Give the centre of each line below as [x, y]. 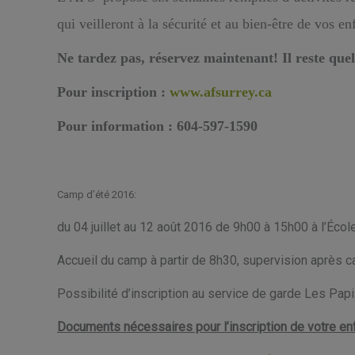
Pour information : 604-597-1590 [157, 126]
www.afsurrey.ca [221, 92]
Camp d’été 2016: [97, 195]
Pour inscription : [113, 92]
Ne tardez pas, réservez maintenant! [170, 58]
